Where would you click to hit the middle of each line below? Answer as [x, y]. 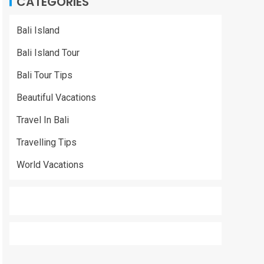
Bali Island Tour [48, 53]
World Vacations [50, 165]
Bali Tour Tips [44, 75]
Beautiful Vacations [56, 98]
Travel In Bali [43, 120]
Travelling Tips [47, 142]
